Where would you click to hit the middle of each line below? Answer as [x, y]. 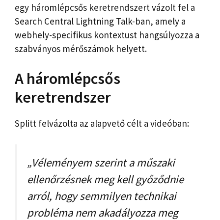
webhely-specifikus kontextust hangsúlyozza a [107, 35]
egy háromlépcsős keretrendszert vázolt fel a [105, 7]
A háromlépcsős [68, 79]
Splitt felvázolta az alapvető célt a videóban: [102, 124]
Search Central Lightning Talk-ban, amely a [100, 21]
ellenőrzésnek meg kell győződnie [105, 179]
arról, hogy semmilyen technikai [102, 196]
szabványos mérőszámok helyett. [81, 48]
